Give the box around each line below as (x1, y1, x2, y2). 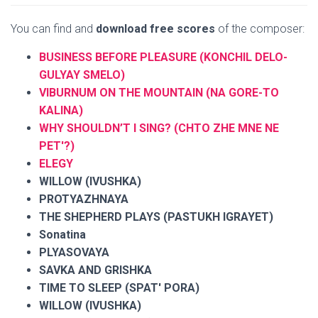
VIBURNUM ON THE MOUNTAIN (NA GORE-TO (39, 86, 279, 99)
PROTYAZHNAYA (39, 192, 128, 206)
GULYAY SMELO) (39, 68, 125, 82)
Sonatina (39, 228, 86, 241)
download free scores (96, 22, 215, 35)
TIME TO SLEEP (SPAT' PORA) (39, 281, 199, 295)
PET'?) (39, 139, 75, 153)
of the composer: (215, 22, 305, 35)
